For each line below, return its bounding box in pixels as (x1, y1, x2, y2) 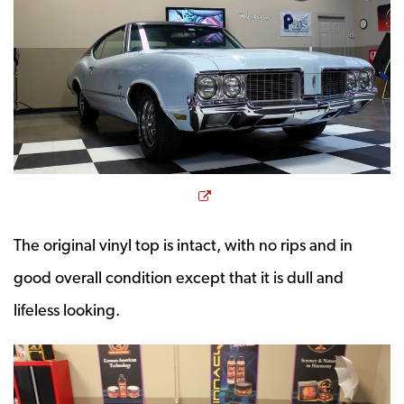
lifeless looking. (14, 300, 120, 320)
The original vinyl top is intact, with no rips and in (14, 235, 353, 255)
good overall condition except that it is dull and (14, 268, 344, 288)
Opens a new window (209, 184, 372, 204)
